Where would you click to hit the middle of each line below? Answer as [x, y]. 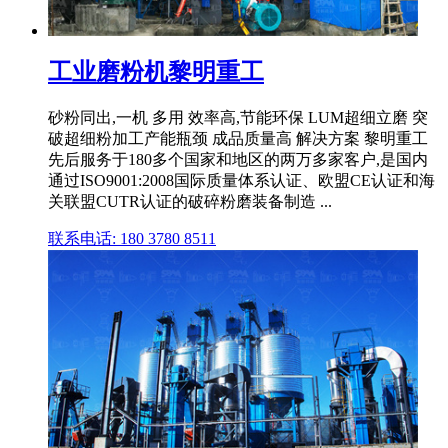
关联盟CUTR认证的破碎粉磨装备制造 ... [190, 201]
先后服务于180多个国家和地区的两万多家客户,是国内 [238, 159]
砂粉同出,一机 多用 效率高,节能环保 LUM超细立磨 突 [238, 117]
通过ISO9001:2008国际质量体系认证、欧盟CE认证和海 [241, 180]
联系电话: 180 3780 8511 [132, 238]
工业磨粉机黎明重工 [156, 71]
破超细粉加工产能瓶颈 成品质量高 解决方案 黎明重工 [238, 138]
